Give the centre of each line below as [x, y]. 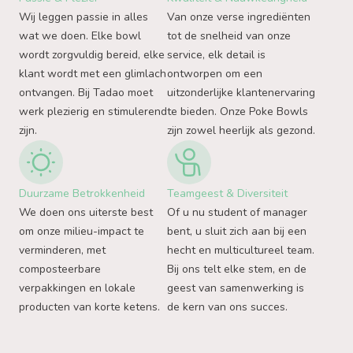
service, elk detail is [216, 55]
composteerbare [60, 269]
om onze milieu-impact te [82, 231]
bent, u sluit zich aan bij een [237, 231]
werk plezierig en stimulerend [93, 111]
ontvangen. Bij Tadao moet [86, 93]
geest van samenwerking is [236, 288]
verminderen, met [62, 250]
